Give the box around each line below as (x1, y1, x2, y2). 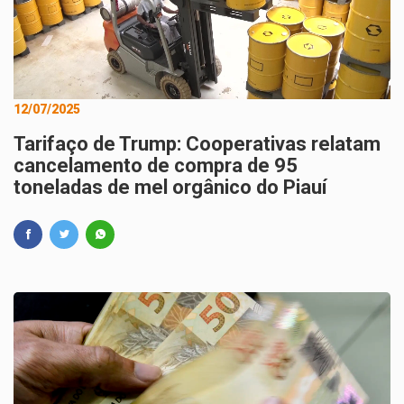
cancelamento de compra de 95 (14, 154, 298, 177)
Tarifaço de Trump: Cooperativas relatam (14, 133, 381, 155)
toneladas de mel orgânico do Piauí (14, 176, 327, 198)
